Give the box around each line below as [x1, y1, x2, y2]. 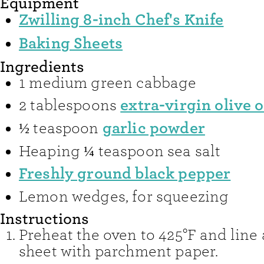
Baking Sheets [19, 34, 123, 53]
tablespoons [30, 96, 117, 114]
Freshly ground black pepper [19, 164, 231, 183]
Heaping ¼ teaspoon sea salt [19, 143, 221, 161]
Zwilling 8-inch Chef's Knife [19, 10, 224, 29]
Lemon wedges [19, 187, 126, 206]
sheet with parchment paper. [19, 242, 219, 260]
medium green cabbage [29, 74, 197, 92]
